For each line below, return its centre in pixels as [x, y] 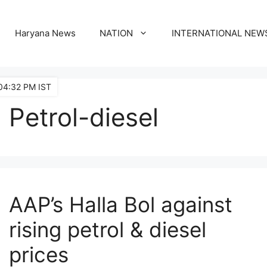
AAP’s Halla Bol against [121, 204]
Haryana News [45, 33]
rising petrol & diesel [108, 229]
